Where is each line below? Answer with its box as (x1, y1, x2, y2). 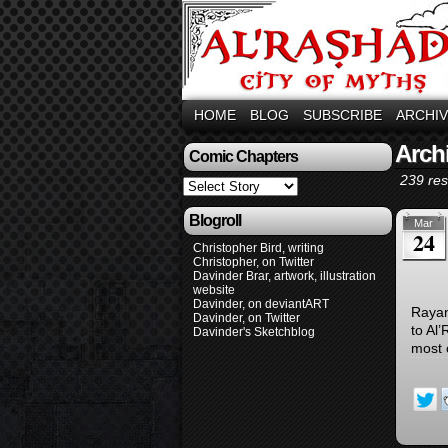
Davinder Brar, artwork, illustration (193, 269, 376, 283)
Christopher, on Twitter (193, 255, 314, 269)
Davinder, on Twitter (193, 311, 300, 325)
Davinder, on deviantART (193, 297, 329, 311)
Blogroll (189, 212, 241, 229)
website (193, 283, 235, 297)
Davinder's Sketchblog (193, 325, 315, 339)
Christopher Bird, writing (193, 241, 324, 255)
